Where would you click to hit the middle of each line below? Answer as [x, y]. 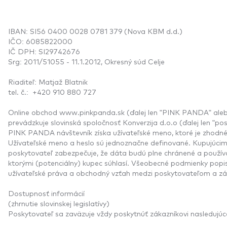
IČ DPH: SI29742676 [44, 51]
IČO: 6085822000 [40, 41]
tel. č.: [20, 91]
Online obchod [34, 112]
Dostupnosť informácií [46, 193]
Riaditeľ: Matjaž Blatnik [48, 81]
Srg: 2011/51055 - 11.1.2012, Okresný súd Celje [86, 61]
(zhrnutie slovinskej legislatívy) [59, 203]
